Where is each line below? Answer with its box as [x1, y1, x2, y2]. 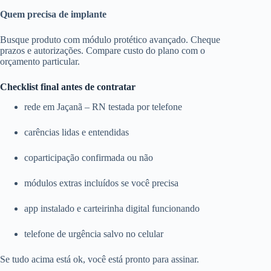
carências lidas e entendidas [24, 127, 129, 138]
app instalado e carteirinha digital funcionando [24, 203, 200, 214]
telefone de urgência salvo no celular [24, 229, 163, 240]
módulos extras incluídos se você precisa [24, 178, 178, 189]
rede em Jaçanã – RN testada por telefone [24, 102, 182, 113]
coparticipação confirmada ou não [24, 152, 153, 163]
